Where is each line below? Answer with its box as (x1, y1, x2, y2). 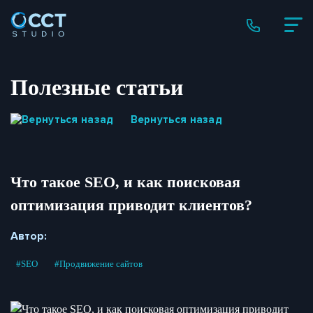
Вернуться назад (130, 112, 222, 126)
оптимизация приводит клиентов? (10, 196, 252, 214)
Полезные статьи (10, 74, 183, 100)
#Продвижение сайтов (54, 258, 143, 269)
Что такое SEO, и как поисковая (10, 173, 240, 191)
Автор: (10, 228, 47, 243)
